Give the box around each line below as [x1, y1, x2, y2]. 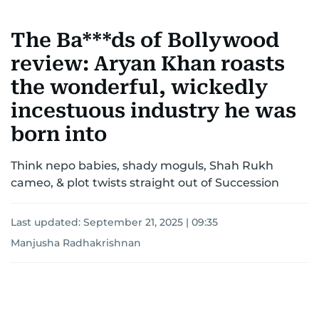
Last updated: [11, 216, 83, 229]
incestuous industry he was [11, 99, 296, 122]
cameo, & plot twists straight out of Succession [11, 176, 279, 189]
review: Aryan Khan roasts [11, 52, 285, 75]
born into [11, 122, 107, 146]
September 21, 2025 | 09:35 [83, 216, 218, 229]
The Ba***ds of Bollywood [11, 28, 279, 52]
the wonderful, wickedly [11, 75, 268, 99]
